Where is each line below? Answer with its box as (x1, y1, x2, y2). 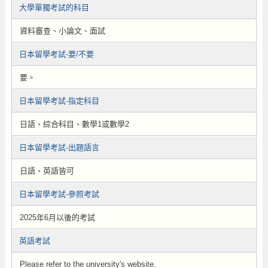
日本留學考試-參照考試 (19, 190, 99, 199)
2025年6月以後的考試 (19, 213, 95, 222)
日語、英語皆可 (19, 166, 74, 175)
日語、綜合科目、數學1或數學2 (19, 120, 129, 129)
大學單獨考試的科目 (19, 3, 89, 12)
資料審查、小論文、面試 (19, 26, 105, 35)
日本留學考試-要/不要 (19, 50, 94, 59)
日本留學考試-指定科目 (19, 96, 99, 105)
